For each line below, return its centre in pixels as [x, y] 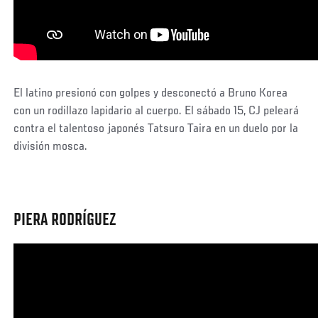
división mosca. [52, 147]
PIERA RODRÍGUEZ [65, 220]
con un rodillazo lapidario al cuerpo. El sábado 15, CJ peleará [157, 111]
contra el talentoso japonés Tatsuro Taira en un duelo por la [156, 129]
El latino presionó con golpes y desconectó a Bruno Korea [151, 93]
